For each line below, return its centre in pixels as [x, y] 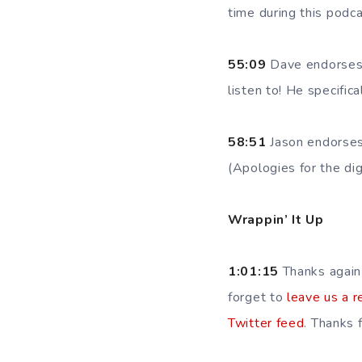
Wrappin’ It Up [276, 220]
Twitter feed [266, 323]
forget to [257, 297]
